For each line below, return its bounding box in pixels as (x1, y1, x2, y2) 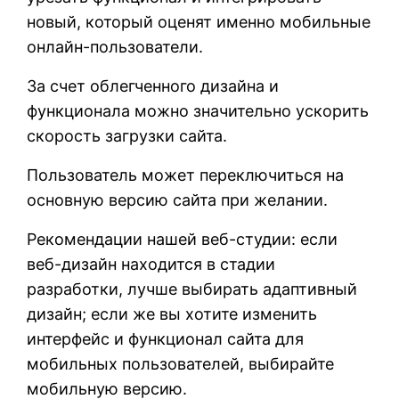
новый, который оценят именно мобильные (27, 12, 370, 31)
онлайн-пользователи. (27, 37, 203, 56)
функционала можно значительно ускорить (27, 101, 369, 120)
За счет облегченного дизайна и (27, 76, 279, 95)
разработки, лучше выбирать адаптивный (27, 279, 357, 298)
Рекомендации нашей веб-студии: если (27, 229, 338, 248)
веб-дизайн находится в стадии (27, 254, 275, 273)
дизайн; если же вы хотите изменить (27, 304, 317, 323)
